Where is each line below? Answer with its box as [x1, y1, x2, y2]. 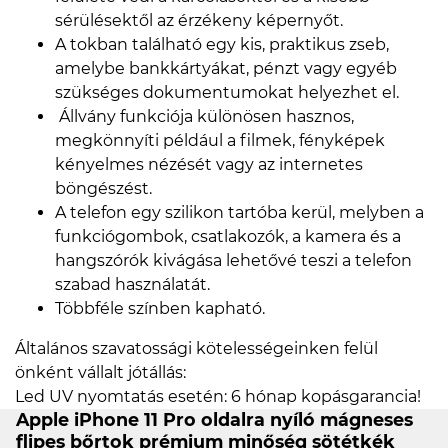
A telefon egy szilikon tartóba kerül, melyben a [55, 203, 424, 223]
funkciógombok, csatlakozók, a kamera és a [55, 227, 401, 247]
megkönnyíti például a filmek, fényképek [55, 131, 385, 151]
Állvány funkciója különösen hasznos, [55, 107, 354, 127]
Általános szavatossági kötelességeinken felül [15, 339, 378, 359]
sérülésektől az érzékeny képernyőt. [55, 11, 347, 31]
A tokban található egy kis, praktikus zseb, [55, 35, 389, 55]
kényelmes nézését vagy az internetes [55, 155, 363, 175]
